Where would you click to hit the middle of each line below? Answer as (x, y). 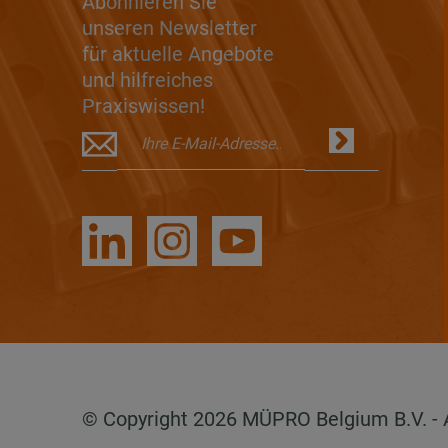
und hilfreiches (148, 79)
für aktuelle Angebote (178, 53)
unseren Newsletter (170, 27)
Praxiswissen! (144, 105)
